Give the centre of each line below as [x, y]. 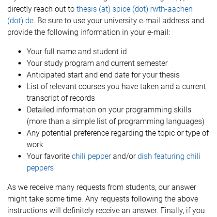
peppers [40, 168]
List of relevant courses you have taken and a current [116, 86]
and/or [124, 156]
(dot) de [20, 21]
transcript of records [61, 98]
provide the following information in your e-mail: [89, 32]
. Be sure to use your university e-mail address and [119, 21]
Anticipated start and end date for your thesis [103, 75]
